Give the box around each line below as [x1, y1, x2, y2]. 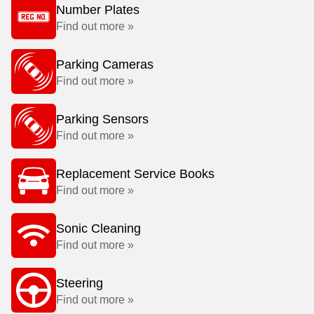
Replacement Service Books [56, 167, 214, 181]
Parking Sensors [56, 112, 149, 126]
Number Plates [56, 3, 139, 17]
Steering [56, 276, 103, 290]
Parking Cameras [56, 57, 153, 71]
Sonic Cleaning [56, 221, 141, 235]
